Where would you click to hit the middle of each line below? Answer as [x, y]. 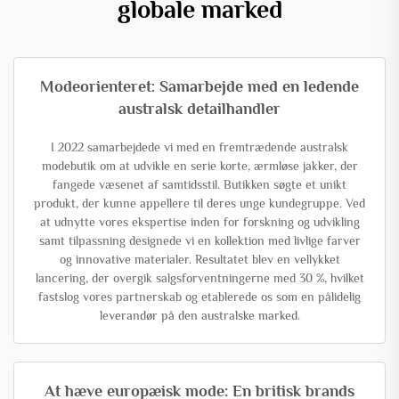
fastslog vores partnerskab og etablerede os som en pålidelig [199, 296]
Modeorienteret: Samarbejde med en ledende [199, 86]
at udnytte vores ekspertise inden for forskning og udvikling [199, 221]
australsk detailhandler [199, 108]
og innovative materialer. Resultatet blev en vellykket [199, 259]
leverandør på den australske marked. [199, 315]
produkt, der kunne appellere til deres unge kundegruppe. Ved [199, 203]
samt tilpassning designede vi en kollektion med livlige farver [199, 240]
